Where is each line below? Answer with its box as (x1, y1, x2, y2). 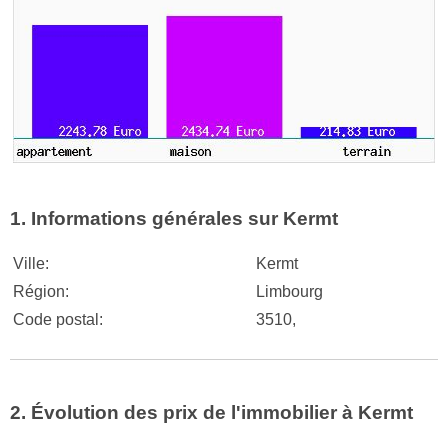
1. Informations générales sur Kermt (10, 208, 338, 230)
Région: (13, 282, 69, 300)
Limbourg (256, 282, 323, 300)
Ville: (13, 254, 49, 272)
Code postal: (13, 310, 103, 328)
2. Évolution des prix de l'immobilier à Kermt (10, 402, 413, 424)
